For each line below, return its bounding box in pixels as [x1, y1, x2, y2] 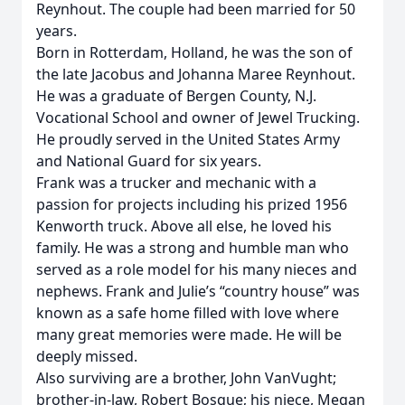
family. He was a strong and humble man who [36, 238, 349, 258]
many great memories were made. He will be [36, 325, 342, 344]
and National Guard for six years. [36, 151, 261, 171]
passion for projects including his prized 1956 [36, 194, 347, 214]
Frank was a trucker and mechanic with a [36, 173, 316, 193]
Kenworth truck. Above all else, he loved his [36, 216, 332, 236]
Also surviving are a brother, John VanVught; [36, 368, 336, 388]
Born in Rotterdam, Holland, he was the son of [36, 42, 353, 62]
